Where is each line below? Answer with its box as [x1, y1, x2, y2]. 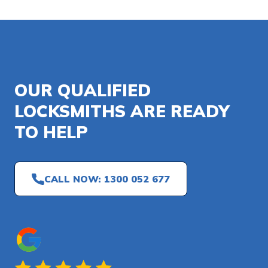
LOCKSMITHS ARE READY [14, 100, 230, 122]
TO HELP [14, 121, 88, 143]
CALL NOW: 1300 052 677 [44, 173, 170, 185]
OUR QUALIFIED [14, 80, 151, 101]
